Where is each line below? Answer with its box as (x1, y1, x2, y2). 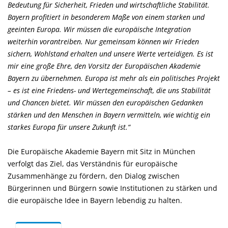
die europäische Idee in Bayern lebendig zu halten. (8, 195, 182, 205)
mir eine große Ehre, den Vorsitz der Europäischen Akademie (8, 61, 201, 71)
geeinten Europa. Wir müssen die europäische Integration (8, 24, 191, 34)
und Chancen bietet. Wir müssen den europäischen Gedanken (8, 98, 203, 107)
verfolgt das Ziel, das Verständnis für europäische (8, 159, 178, 168)
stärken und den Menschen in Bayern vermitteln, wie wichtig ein (8, 110, 210, 120)
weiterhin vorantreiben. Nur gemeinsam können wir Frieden (8, 37, 199, 46)
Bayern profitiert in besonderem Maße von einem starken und (8, 12, 205, 22)
